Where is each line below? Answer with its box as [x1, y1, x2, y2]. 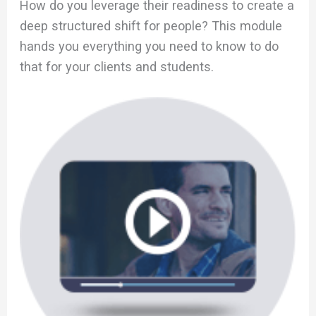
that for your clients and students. [20, 59, 214, 74]
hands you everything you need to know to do [20, 38, 279, 54]
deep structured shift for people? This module [20, 18, 283, 33]
